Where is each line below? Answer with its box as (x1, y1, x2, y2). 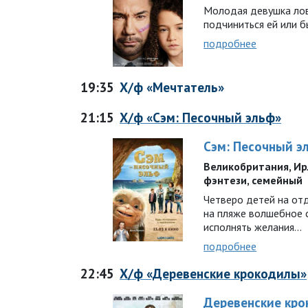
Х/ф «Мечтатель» (120, 78, 224, 96)
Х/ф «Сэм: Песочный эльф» (120, 108, 281, 126)
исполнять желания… (203, 219, 302, 234)
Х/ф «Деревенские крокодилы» (120, 264, 307, 282)
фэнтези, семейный (203, 173, 303, 187)
